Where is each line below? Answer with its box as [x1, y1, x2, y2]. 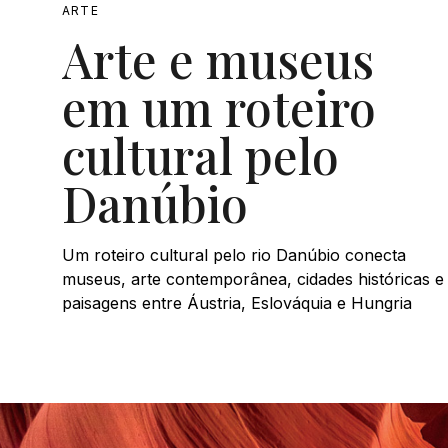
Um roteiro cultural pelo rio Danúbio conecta [62, 244, 406, 265]
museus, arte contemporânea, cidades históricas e [62, 268, 444, 289]
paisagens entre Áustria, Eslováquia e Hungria [62, 292, 412, 313]
